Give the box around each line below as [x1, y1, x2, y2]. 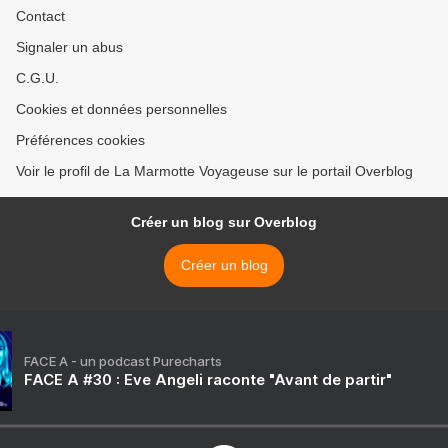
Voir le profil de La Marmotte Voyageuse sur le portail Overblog [16, 163, 413, 179]
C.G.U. [16, 70, 59, 86]
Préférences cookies [16, 132, 145, 148]
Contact [16, 8, 65, 24]
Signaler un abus [16, 39, 123, 55]
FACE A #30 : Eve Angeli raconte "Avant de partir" [24, 370, 392, 389]
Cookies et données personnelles [16, 101, 227, 117]
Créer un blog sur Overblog [131, 214, 317, 230]
